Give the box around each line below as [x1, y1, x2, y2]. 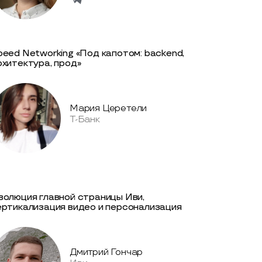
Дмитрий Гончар [70, 246, 143, 258]
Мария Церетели [70, 102, 147, 114]
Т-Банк [70, 113, 100, 125]
